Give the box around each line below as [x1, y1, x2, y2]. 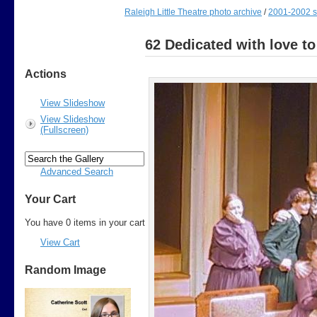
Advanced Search [40, 166, 113, 177]
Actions [25, 68, 67, 81]
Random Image [25, 264, 106, 277]
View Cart [40, 236, 80, 248]
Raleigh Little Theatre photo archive [125, 7, 262, 16]
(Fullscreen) [40, 124, 88, 135]
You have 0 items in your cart [25, 217, 145, 228]
